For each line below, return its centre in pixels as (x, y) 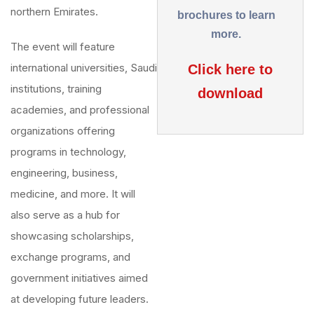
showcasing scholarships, (72, 236)
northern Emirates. (54, 12)
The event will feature (63, 47)
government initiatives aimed (79, 278)
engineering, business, (64, 173)
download (230, 93)
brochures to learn (226, 15)
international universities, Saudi (84, 68)
